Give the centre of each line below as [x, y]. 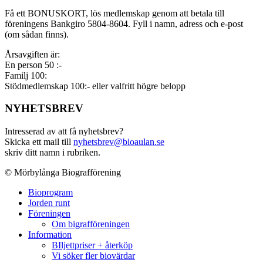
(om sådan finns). [37, 34]
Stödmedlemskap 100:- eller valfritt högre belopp [96, 86]
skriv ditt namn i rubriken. [53, 153]
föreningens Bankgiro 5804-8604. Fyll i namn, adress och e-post [124, 23]
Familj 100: [26, 75]
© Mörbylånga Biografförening [64, 173]
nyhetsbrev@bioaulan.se [119, 142]
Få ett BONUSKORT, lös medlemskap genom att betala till [114, 13]
